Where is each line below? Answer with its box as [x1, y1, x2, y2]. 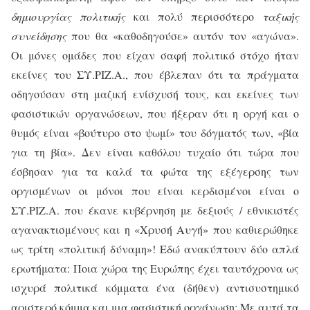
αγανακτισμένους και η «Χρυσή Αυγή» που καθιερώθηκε [11, 222, 299, 237]
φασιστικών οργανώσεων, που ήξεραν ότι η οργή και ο [11, 106, 299, 120]
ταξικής [262, 9, 299, 24]
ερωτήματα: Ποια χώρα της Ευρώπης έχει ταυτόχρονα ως [11, 261, 299, 275]
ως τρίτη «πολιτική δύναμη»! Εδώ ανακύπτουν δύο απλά [11, 241, 299, 256]
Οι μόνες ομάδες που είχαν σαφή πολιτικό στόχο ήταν [11, 48, 299, 62]
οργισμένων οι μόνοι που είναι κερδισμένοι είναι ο [11, 183, 299, 198]
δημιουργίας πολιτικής [11, 9, 125, 24]
